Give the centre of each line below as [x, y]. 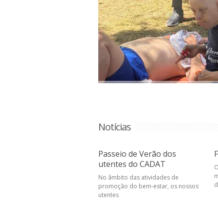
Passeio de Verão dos [137, 154]
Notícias [115, 127]
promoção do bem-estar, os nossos [148, 186]
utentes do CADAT [132, 164]
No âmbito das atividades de [138, 177]
